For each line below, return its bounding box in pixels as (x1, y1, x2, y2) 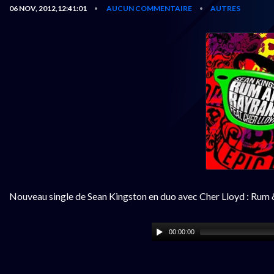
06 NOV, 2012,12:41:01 (9, 4, 87, 13)
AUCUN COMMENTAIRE (106, 4, 192, 13)
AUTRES (210, 4, 240, 13)
